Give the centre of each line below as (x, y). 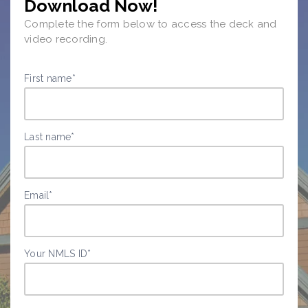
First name (48, 79)
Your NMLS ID (56, 254)
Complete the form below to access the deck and (151, 24)
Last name (48, 137)
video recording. (66, 40)
